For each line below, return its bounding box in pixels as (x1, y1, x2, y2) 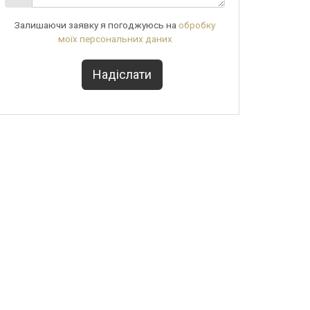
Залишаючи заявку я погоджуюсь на (15, 19, 179, 30)
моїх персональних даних (57, 33, 172, 44)
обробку (179, 19, 215, 30)
